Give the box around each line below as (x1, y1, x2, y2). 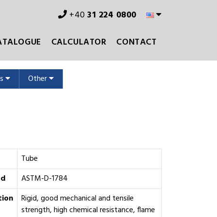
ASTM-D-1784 (21, 172, 68, 185)
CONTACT (116, 35, 157, 49)
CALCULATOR (51, 35, 107, 49)
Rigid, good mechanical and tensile (21, 192, 134, 205)
